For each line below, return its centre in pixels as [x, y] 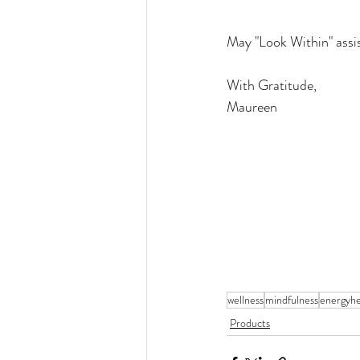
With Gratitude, [272, 86]
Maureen [252, 107]
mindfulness [292, 300]
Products [250, 323]
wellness [245, 300]
